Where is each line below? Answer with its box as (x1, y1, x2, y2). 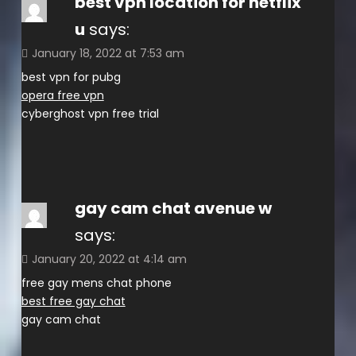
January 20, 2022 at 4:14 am (31, 250, 187, 267)
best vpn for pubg (21, 68, 121, 85)
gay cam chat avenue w (74, 196, 272, 219)
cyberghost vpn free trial (21, 105, 159, 122)
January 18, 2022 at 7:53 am (31, 44, 184, 61)
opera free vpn (21, 87, 104, 103)
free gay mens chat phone (21, 274, 172, 291)
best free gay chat (21, 292, 126, 309)
